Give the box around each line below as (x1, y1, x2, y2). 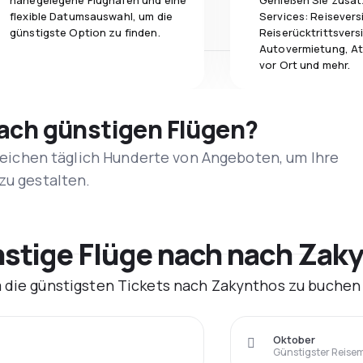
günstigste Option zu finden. (10, 25, 160, 40)
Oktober (273, 332, 315, 347)
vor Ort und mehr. (259, 58, 351, 72)
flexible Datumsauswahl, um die (10, 9, 173, 23)
